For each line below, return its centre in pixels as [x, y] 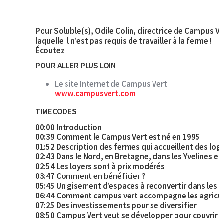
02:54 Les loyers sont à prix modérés [100, 166]
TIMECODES [56, 112]
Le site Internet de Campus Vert [111, 84]
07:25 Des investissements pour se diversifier [116, 205]
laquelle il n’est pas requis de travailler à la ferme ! [123, 40]
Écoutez [50, 50]
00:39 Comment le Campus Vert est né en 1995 [118, 137]
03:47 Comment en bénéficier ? [90, 176]
